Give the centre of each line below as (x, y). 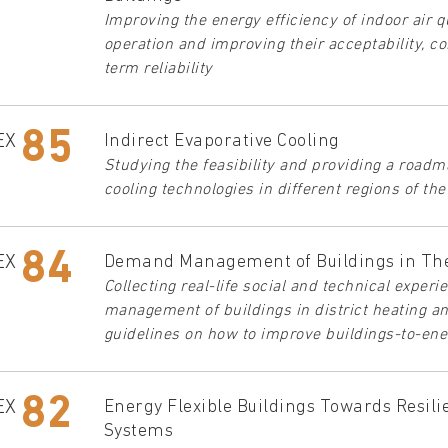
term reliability (158, 68)
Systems (138, 431)
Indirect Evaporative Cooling (221, 141)
